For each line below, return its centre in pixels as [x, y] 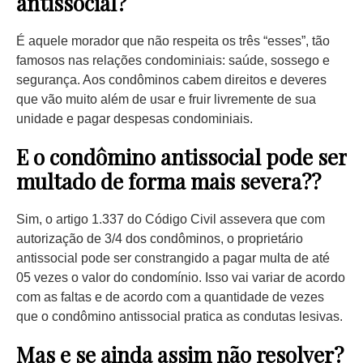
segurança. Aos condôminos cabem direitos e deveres [171, 80]
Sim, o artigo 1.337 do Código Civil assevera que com [171, 219]
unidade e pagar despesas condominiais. [135, 119]
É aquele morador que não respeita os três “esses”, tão [173, 41]
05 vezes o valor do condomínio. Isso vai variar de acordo [181, 278]
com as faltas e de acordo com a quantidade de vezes [170, 297]
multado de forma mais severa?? [169, 181]
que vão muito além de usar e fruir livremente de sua [166, 99]
